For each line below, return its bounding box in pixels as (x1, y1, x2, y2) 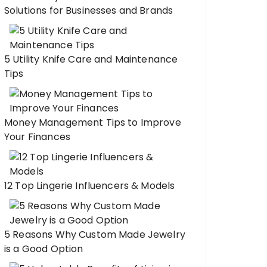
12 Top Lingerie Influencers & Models (4, 179, 175, 193)
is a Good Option (4, 242, 83, 256)
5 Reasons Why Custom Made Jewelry (4, 228, 185, 241)
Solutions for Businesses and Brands (4, 4, 173, 17)
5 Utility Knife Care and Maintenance (4, 52, 178, 66)
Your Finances (4, 130, 70, 144)
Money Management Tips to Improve (4, 116, 181, 129)
